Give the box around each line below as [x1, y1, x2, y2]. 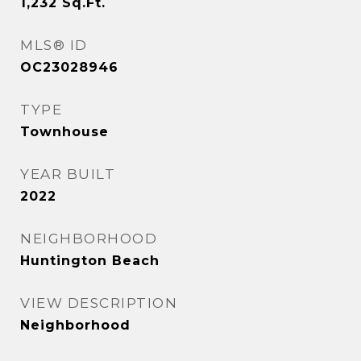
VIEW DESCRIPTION [20, 295, 177, 312]
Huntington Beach [20, 253, 160, 269]
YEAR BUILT [20, 166, 115, 183]
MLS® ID [20, 37, 88, 54]
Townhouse [20, 124, 109, 140]
